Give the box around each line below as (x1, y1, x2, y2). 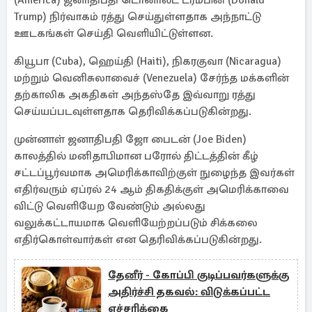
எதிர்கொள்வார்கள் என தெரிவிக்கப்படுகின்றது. (14, 233, 262, 247)
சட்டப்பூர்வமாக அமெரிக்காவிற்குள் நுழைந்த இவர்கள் (14, 166, 295, 180)
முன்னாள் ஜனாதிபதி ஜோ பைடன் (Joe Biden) (14, 132, 247, 146)
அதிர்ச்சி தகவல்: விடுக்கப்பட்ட (108, 285, 270, 299)
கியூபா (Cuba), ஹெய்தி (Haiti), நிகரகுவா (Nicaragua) (14, 54, 281, 68)
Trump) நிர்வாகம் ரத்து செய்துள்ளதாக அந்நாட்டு (14, 10, 261, 24)
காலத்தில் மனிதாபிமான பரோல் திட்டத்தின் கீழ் (14, 149, 258, 163)
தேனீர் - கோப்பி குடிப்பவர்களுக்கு (108, 268, 289, 282)
